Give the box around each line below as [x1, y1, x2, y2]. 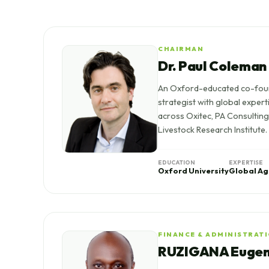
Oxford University [158, 166, 229, 175]
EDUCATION [158, 159, 195, 166]
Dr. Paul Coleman [158, 58, 267, 74]
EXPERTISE [229, 159, 263, 166]
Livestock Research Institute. [158, 124, 267, 135]
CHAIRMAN [158, 45, 204, 53]
